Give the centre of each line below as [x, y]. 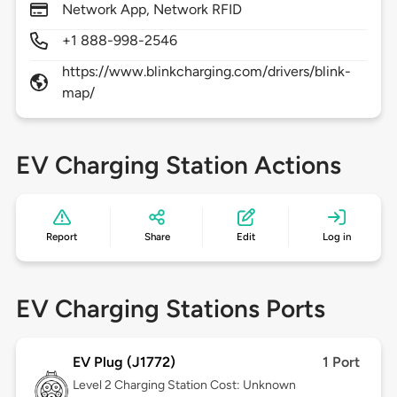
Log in [336, 237]
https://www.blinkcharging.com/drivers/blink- [206, 72]
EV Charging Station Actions [178, 165]
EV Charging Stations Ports [170, 309]
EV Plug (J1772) [124, 362]
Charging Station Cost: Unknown [205, 385]
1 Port [342, 362]
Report [62, 237]
